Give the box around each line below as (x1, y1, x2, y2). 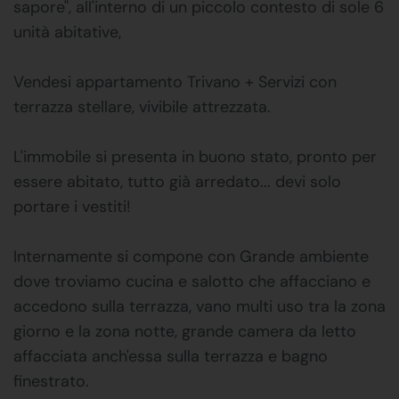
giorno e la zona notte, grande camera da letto (13, 320, 356, 342)
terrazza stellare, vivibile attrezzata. (13, 95, 271, 118)
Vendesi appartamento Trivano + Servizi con (13, 70, 337, 93)
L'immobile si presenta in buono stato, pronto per (13, 145, 377, 167)
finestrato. (13, 370, 89, 392)
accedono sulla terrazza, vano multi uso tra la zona (13, 295, 386, 317)
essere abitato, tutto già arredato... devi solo (13, 170, 341, 192)
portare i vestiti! (13, 195, 130, 217)
